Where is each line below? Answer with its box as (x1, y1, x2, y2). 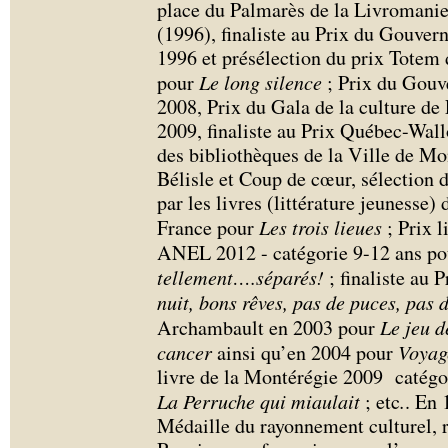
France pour (157, 214, 259, 241)
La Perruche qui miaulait (157, 388, 365, 414)
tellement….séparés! (157, 264, 329, 290)
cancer (157, 339, 212, 365)
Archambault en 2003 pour (157, 314, 380, 341)
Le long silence (199, 69, 322, 95)
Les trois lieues (259, 214, 387, 240)
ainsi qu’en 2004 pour (212, 339, 398, 366)
